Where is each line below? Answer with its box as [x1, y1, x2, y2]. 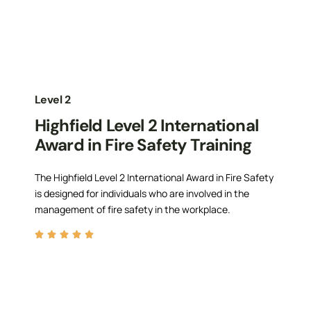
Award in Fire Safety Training [35, 133, 252, 155]
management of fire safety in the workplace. [35, 202, 230, 216]
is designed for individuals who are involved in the [35, 186, 249, 200]
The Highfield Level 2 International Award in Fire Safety [35, 170, 274, 184]
